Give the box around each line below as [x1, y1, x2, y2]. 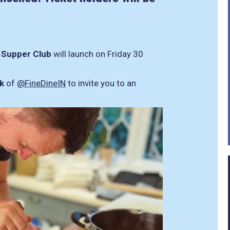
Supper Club [1, 49, 51, 59]
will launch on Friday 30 [51, 49, 143, 59]
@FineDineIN [17, 78, 66, 88]
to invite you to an [66, 78, 136, 88]
